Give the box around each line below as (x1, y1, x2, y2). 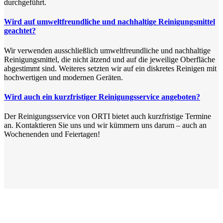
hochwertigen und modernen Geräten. (4, 73, 123, 82)
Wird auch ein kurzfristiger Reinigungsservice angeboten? (4, 92, 200, 101)
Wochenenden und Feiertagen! (4, 130, 100, 139)
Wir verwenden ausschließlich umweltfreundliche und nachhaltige (4, 46, 211, 55)
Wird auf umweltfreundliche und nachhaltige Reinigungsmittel (4, 17, 215, 26)
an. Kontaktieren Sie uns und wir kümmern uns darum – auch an (4, 121, 207, 130)
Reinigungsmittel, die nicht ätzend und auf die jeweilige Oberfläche (4, 55, 215, 64)
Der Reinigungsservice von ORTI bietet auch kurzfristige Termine (4, 112, 211, 121)
